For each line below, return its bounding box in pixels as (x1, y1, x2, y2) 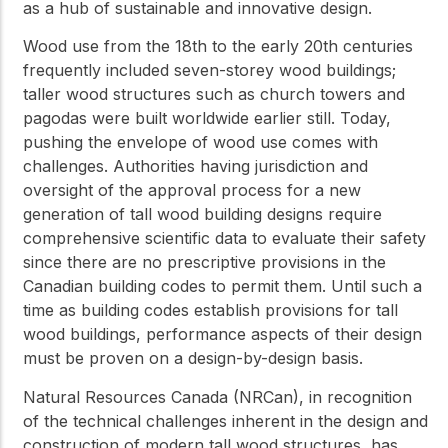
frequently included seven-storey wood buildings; (23, 60, 396, 81)
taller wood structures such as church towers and (23, 84, 405, 105)
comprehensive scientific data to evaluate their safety (23, 228, 426, 249)
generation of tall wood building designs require (23, 204, 382, 225)
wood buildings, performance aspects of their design (23, 324, 422, 345)
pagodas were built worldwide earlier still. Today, (23, 108, 391, 129)
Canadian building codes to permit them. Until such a (23, 276, 422, 297)
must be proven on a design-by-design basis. (23, 348, 363, 369)
